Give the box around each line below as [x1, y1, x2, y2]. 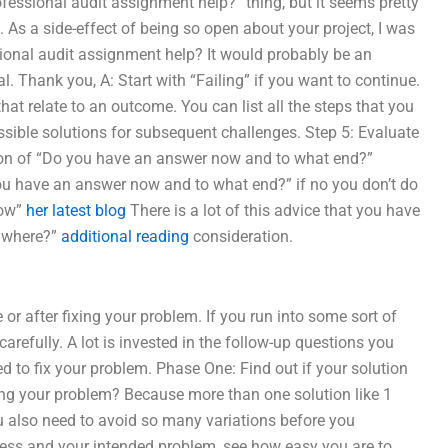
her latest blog [26, 201, 126, 220]
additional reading [61, 227, 189, 246]
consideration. [189, 227, 293, 246]
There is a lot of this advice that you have [126, 201, 420, 220]
